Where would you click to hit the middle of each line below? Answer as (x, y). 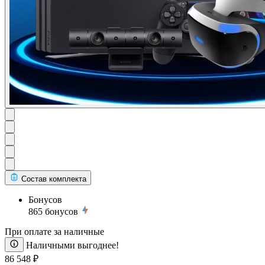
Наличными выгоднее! (72, 245)
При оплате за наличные (54, 231)
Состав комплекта (54, 179)
